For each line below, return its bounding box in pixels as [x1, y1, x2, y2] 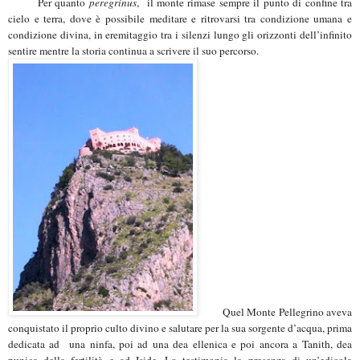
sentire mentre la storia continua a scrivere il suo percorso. [8, 43, 259, 58]
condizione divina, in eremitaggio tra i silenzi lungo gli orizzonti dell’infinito [8, 27, 352, 42]
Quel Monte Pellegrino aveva [198, 304, 352, 319]
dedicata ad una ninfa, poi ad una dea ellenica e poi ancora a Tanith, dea [8, 336, 352, 351]
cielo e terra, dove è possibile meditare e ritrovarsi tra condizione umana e [8, 10, 352, 26]
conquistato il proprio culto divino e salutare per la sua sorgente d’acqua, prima [8, 320, 352, 335]
